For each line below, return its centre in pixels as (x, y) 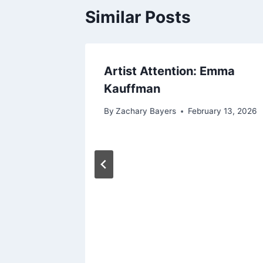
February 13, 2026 (222, 111)
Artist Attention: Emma (169, 71)
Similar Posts (138, 17)
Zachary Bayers (146, 111)
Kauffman (132, 88)
